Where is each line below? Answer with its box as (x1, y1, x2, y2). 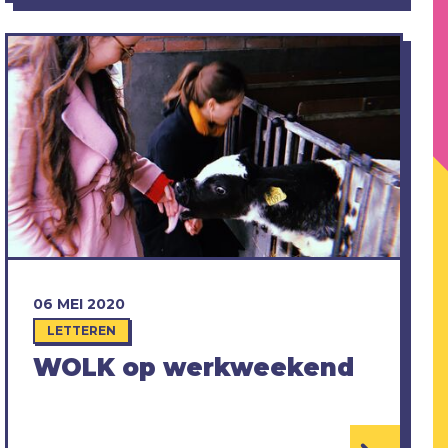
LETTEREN (46, 322, 116, 338)
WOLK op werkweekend (32, 352, 354, 382)
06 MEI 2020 (32, 294, 125, 313)
